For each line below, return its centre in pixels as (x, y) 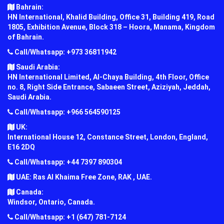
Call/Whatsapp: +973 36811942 (65, 52)
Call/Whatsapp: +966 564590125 (67, 112)
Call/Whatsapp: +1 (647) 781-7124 (69, 217)
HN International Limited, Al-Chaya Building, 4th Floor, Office (108, 77)
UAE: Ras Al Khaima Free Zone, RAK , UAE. (83, 177)
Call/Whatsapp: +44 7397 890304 (67, 162)
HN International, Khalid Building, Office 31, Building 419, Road (111, 17)
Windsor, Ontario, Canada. (51, 202)
